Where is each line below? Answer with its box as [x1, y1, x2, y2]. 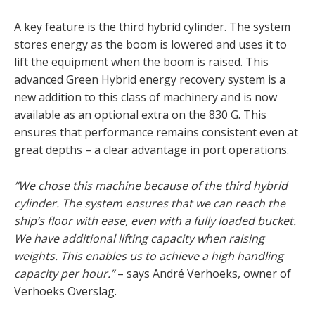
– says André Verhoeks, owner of [117, 265, 291, 281]
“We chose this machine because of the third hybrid [14, 177, 288, 193]
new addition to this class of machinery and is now [14, 89, 277, 105]
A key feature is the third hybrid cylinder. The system [14, 18, 290, 34]
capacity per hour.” [14, 265, 117, 281]
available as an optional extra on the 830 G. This [14, 106, 266, 122]
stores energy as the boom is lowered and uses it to [14, 36, 287, 52]
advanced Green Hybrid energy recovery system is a [14, 71, 285, 87]
